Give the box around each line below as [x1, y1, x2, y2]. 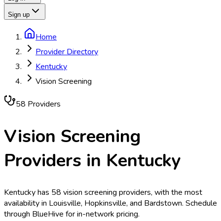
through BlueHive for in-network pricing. [4, 209, 140, 220]
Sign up [8, 11, 30, 18]
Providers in [4, 148, 106, 173]
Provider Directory [36, 46, 98, 57]
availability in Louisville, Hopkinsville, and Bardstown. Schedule [4, 198, 217, 209]
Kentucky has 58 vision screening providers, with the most [4, 187, 202, 198]
